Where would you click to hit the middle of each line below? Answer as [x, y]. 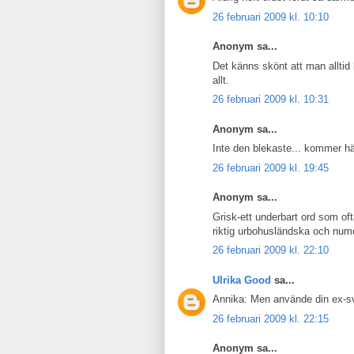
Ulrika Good [242, 280]
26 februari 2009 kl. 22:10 [271, 250]
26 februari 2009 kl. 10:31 [271, 99]
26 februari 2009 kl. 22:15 [271, 318]
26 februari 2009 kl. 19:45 [271, 168]
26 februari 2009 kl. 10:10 [271, 17]
